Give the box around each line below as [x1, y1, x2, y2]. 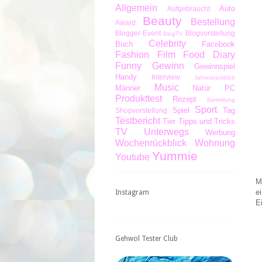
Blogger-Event [115, 29, 161, 37]
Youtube [115, 151, 150, 162]
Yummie [152, 149, 198, 163]
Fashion [115, 49, 149, 60]
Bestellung [191, 16, 235, 27]
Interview [151, 73, 180, 81]
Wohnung [195, 137, 235, 148]
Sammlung [206, 96, 235, 103]
